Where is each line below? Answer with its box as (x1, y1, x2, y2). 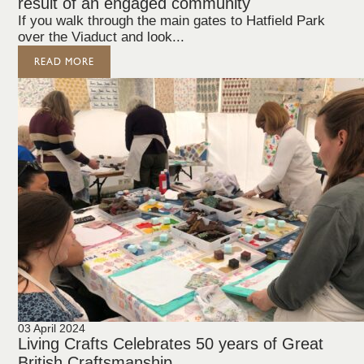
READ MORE (34, 56, 95, 67)
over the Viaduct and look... (18, 29, 185, 45)
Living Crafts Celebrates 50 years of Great (18, 335, 324, 353)
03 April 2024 (18, 322, 86, 335)
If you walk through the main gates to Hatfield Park (18, 13, 326, 28)
